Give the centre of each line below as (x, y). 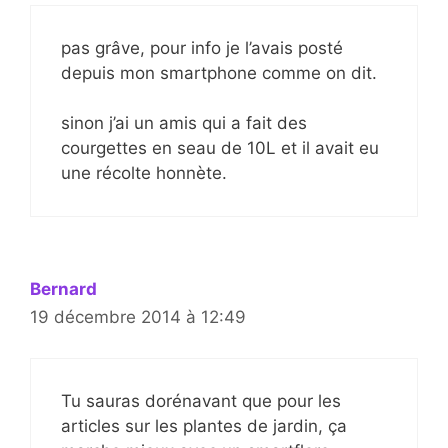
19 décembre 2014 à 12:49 (138, 317)
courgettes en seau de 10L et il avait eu (220, 148)
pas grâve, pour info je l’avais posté (202, 47)
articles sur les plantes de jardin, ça (204, 425)
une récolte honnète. (144, 173)
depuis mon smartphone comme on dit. (219, 72)
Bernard (63, 289)
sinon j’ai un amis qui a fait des (184, 123)
